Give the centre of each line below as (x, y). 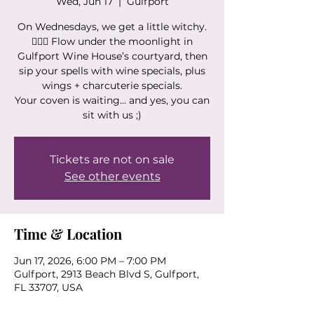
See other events (112, 177)
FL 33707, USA (48, 288)
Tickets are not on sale (112, 160)
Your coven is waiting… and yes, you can (112, 101)
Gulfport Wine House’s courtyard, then (112, 56)
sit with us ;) (112, 115)
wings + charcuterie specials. (112, 86)
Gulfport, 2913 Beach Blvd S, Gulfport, (107, 274)
